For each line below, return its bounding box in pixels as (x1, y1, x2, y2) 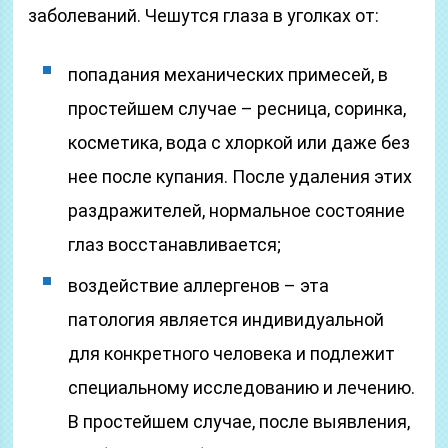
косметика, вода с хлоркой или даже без (68, 132, 411, 153)
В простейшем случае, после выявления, (68, 411, 411, 432)
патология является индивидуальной (68, 309, 385, 330)
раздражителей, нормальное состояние (68, 200, 406, 221)
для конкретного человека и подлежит (68, 343, 396, 364)
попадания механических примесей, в (68, 64, 389, 85)
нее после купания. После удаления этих (68, 166, 413, 187)
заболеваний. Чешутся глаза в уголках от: (28, 5, 380, 26)
